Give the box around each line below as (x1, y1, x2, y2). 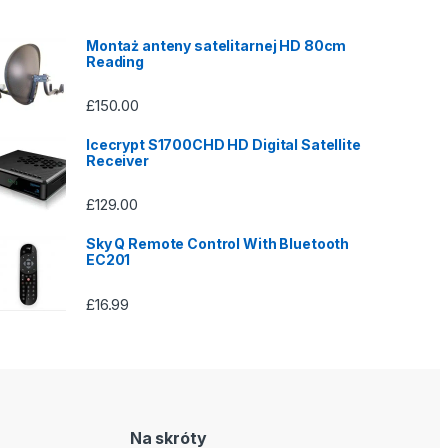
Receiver (86, 152, 149, 170)
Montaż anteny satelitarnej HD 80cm (86, 36, 347, 54)
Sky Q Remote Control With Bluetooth (86, 235, 350, 253)
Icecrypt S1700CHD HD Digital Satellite (86, 136, 361, 154)
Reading (86, 52, 145, 70)
